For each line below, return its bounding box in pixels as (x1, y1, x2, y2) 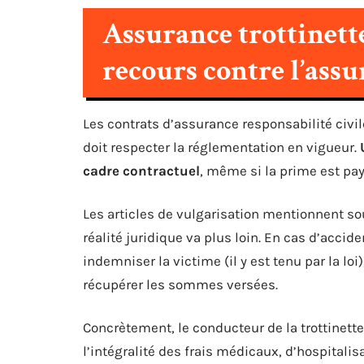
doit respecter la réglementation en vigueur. (83, 139, 360, 155)
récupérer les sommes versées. (83, 276, 278, 292)
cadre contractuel (83, 162, 200, 179)
